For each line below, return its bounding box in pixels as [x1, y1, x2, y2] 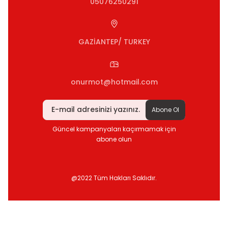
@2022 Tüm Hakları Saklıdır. [71, 173, 157, 182]
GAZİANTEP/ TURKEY [78, 36, 150, 47]
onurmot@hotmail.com [70, 76, 158, 87]
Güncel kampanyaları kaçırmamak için [52, 124, 176, 133]
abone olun [96, 134, 132, 144]
